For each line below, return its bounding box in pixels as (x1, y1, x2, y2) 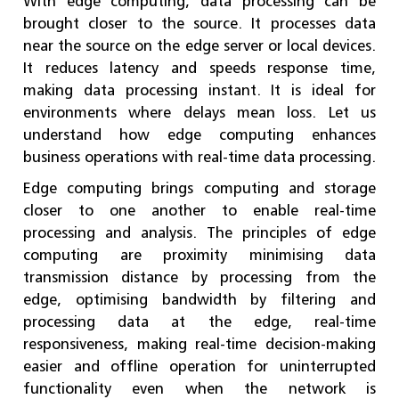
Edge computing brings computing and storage (23, 178, 376, 197)
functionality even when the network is (23, 379, 376, 397)
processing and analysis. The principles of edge (23, 223, 376, 241)
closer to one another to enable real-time (23, 200, 376, 219)
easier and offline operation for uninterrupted (23, 356, 376, 375)
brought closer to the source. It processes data (23, 13, 376, 32)
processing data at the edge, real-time (23, 312, 376, 330)
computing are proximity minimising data (23, 245, 376, 264)
